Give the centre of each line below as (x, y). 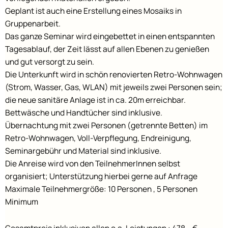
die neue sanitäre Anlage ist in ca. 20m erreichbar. (95, 100)
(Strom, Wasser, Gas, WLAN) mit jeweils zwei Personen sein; (114, 87)
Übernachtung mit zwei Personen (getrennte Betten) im (106, 125)
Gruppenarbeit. (33, 24)
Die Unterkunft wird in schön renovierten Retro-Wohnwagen (114, 75)
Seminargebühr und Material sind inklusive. (83, 151)
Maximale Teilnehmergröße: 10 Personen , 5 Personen (101, 189)
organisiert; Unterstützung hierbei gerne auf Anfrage (101, 176)
